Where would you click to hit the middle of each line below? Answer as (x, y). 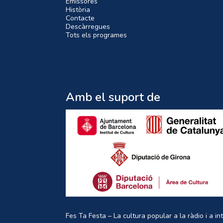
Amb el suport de (113, 97)
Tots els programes (96, 35)
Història (78, 9)
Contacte (80, 18)
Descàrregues (88, 26)
